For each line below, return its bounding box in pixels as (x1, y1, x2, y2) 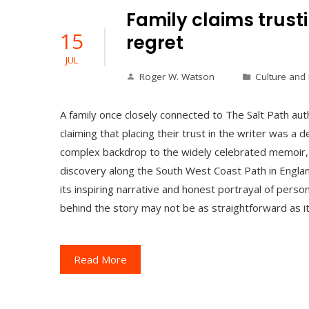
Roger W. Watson (139, 70, 215, 83)
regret (126, 30, 183, 56)
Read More (74, 252, 127, 267)
